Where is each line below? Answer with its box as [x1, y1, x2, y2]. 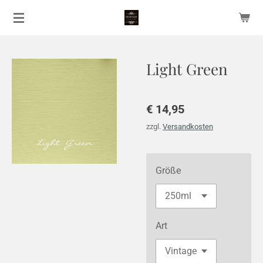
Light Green [146, 59, 228, 79]
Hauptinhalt [5, 25, 57, 35]
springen [5, 41, 45, 51]
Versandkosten [163, 122, 213, 131]
